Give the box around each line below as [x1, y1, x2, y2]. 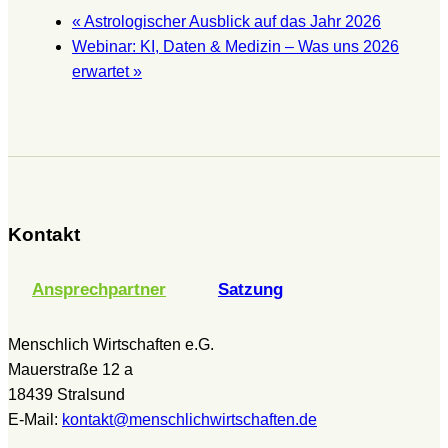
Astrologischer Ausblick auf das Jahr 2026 [81, 13, 381, 31]
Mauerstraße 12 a [8, 360, 133, 378]
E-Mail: [8, 410, 62, 428]
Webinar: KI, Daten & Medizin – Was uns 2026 [72, 38, 399, 56]
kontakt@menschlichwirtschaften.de [62, 410, 317, 428]
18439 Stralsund [8, 385, 125, 403]
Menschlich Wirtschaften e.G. [8, 335, 214, 353]
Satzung [218, 279, 283, 299]
